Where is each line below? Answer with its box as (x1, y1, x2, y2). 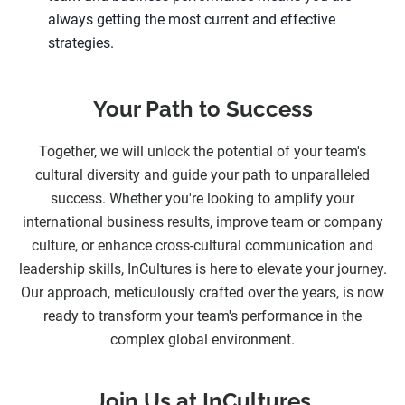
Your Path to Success (92, 96, 313, 123)
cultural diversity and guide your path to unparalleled (35, 166, 370, 184)
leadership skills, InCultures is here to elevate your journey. (18, 260, 387, 278)
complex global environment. (110, 331, 295, 349)
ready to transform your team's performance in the (43, 307, 362, 325)
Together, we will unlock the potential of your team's (39, 143, 366, 161)
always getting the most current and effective (48, 11, 335, 29)
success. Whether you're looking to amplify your (51, 190, 354, 208)
